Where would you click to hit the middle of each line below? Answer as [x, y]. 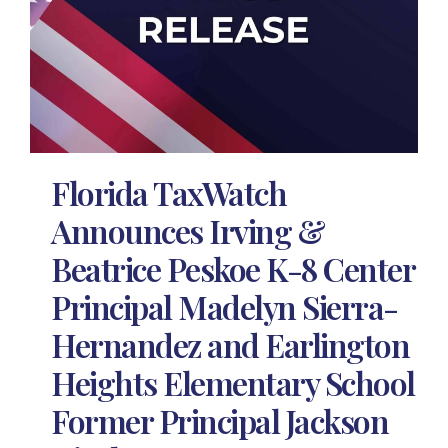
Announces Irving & [188, 230]
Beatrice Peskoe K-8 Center [233, 268]
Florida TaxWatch [169, 192]
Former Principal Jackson [220, 420]
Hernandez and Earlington [230, 344]
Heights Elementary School [233, 382]
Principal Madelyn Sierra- [224, 306]
